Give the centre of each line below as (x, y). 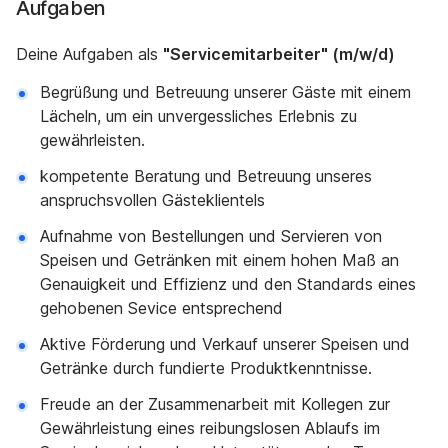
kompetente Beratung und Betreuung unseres (206, 176)
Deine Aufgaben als (89, 54)
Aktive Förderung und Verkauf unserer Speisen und (225, 344)
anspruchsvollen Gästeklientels (152, 200)
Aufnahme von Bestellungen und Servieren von (211, 236)
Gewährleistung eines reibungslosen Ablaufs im (210, 428)
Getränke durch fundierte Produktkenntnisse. (206, 368)
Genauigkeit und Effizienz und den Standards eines (228, 284)
